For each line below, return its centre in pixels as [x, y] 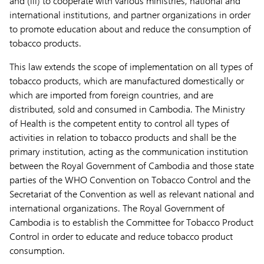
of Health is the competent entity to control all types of [119, 123]
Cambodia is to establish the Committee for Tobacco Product [131, 222]
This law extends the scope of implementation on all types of [131, 66]
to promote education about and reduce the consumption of [130, 29]
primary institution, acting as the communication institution [129, 151]
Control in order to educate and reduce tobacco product [121, 236]
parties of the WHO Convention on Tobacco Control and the [130, 179]
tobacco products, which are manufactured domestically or [127, 80]
